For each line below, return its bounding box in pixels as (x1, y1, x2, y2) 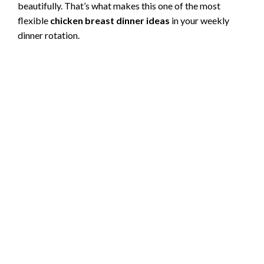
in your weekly (170, 14, 229, 26)
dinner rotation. (18, 29, 80, 41)
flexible (18, 14, 50, 26)
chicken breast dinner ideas (50, 14, 170, 26)
